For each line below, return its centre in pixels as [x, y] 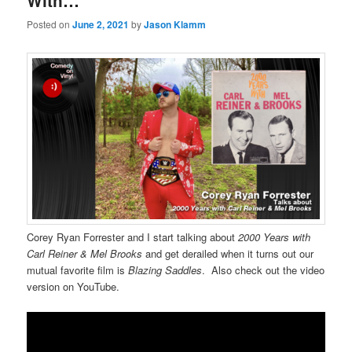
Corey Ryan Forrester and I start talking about [133, 237]
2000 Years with [275, 237]
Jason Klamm [175, 25]
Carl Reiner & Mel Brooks [85, 254]
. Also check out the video [264, 270]
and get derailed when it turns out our [228, 254]
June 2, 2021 [101, 25]
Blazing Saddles [165, 270]
